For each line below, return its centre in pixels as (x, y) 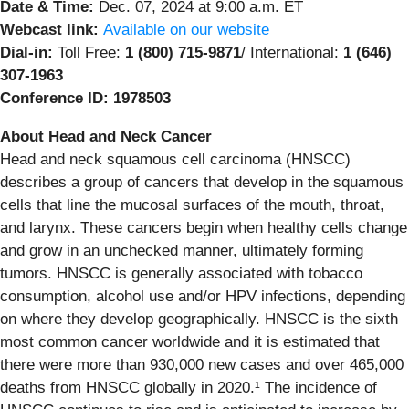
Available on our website (186, 29)
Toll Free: (89, 52)
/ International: (292, 52)
